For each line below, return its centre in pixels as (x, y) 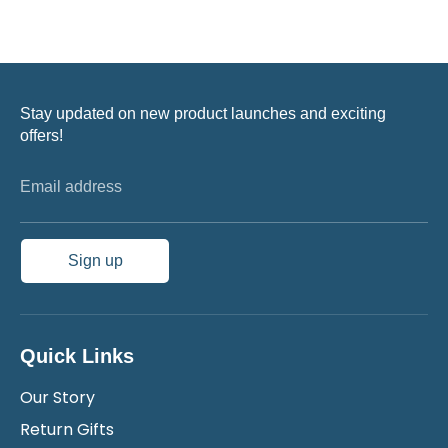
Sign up (95, 261)
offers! (41, 135)
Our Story (57, 398)
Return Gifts (67, 429)
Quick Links (77, 356)
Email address (71, 186)
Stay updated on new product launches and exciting (203, 113)
